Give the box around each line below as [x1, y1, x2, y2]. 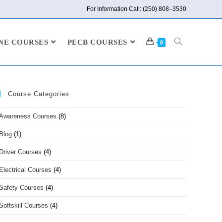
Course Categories [8, 90, 69, 98]
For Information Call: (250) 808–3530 [87, 5, 186, 12]
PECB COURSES [67, 38, 127, 46]
